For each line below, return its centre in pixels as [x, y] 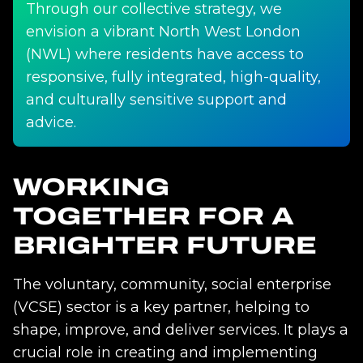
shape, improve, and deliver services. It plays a [181, 329]
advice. [51, 122]
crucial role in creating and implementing [165, 352]
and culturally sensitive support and [156, 99]
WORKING [91, 187]
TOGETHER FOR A [154, 216]
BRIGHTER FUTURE [165, 245]
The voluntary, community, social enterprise [172, 284]
